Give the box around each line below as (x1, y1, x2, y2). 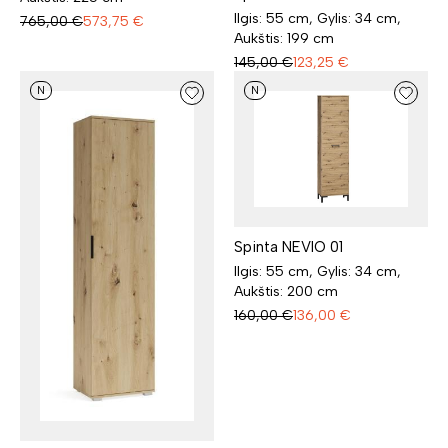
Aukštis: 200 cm (234, 282, 338, 300)
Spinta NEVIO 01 (234, 237, 343, 256)
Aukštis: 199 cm (234, 30, 334, 48)
